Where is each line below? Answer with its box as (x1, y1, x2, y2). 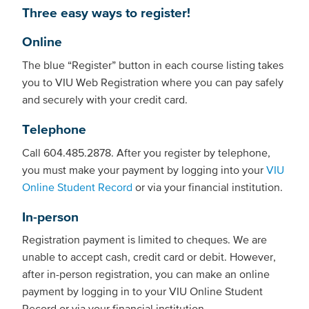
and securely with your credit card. (22, 92, 188, 106)
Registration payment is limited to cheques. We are (22, 233, 267, 246)
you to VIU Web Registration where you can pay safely (22, 75, 283, 88)
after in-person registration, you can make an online (22, 268, 270, 281)
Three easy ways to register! (22, 5, 190, 21)
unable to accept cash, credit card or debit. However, (22, 250, 276, 263)
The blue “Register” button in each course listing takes (22, 58, 283, 71)
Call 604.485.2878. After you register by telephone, (22, 146, 270, 159)
